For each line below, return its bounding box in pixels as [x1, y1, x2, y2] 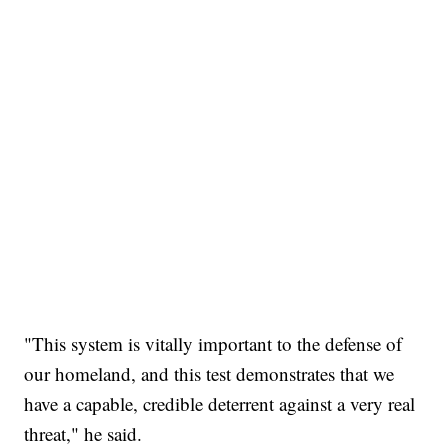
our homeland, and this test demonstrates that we [24, 360, 395, 386]
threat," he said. [24, 420, 143, 446]
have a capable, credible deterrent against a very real [24, 390, 416, 416]
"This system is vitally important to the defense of [24, 330, 403, 356]
